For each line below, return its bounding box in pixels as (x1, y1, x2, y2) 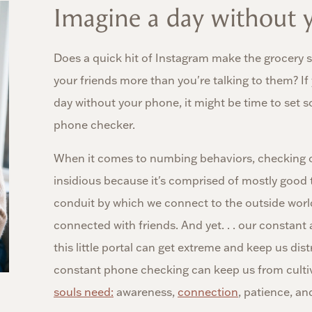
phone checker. (54, 118, 135, 132)
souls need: (54, 285, 114, 299)
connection (178, 285, 238, 299)
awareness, (114, 285, 178, 299)
